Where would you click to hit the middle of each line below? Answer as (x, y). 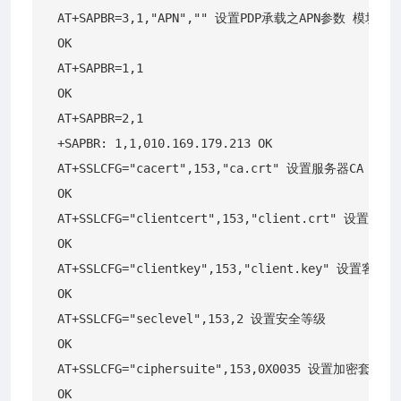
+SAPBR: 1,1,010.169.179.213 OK (165, 143)
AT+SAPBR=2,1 (100, 118)
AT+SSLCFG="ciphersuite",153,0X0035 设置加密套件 (220, 368)
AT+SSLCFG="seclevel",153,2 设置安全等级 (192, 318)
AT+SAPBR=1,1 (100, 68)
